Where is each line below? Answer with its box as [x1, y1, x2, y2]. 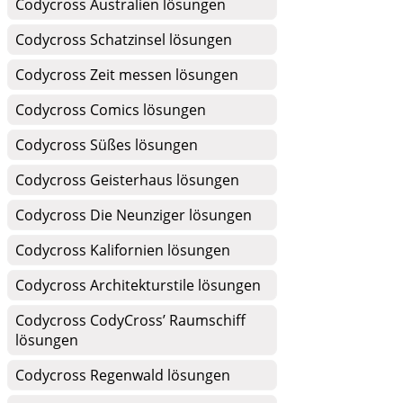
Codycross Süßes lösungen [15, 135, 198, 155]
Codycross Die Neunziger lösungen [15, 205, 252, 225]
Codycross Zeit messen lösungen [15, 65, 238, 85]
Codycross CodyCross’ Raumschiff [15, 310, 246, 330]
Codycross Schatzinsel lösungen [15, 30, 232, 49]
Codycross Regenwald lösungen [15, 365, 230, 385]
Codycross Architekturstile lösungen [15, 275, 261, 295]
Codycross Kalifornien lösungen [15, 240, 230, 260]
